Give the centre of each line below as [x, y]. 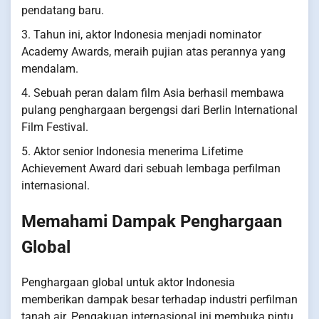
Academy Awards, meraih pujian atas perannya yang [153, 51]
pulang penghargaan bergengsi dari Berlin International [159, 110]
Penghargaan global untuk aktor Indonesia [128, 282]
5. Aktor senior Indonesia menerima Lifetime [132, 151]
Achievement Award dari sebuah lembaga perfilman [151, 168]
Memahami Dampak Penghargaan [152, 221]
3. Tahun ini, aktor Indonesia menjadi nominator [141, 34]
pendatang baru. [63, 10]
